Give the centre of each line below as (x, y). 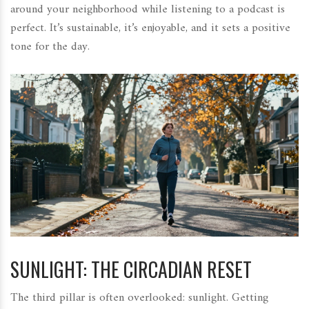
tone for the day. (50, 47)
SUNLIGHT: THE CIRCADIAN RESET (131, 269)
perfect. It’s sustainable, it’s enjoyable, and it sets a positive (150, 29)
